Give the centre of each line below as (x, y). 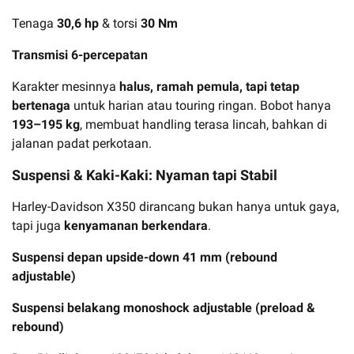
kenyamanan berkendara (136, 225)
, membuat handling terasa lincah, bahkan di (203, 124)
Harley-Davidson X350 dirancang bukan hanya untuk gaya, (175, 206)
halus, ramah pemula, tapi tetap (209, 86)
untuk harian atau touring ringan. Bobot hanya (201, 105)
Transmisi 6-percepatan (80, 55)
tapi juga (38, 225)
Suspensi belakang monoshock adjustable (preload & (164, 307)
